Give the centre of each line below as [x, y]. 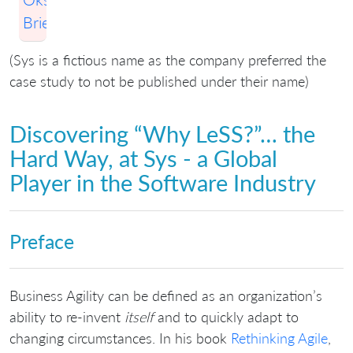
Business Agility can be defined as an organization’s [166, 295]
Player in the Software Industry [163, 182]
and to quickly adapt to [226, 316]
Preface [42, 242]
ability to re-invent [67, 316]
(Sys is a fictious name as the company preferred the [168, 59]
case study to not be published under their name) [159, 81]
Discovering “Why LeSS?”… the [162, 134]
